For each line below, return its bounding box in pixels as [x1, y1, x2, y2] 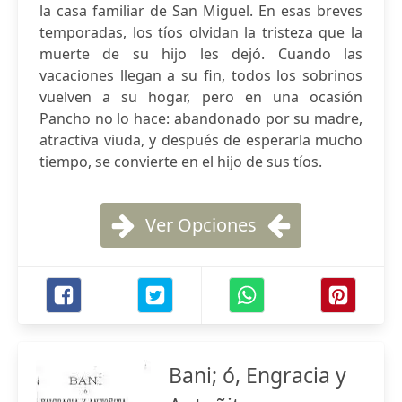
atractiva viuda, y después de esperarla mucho [39, 130, 363, 150]
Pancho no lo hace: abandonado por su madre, [39, 109, 363, 128]
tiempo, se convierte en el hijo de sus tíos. [39, 152, 322, 171]
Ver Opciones [145, 213, 257, 237]
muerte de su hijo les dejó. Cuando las [39, 44, 363, 64]
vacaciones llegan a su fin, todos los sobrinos [39, 66, 363, 85]
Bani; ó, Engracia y [169, 361, 346, 389]
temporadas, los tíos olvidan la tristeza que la [39, 22, 363, 42]
